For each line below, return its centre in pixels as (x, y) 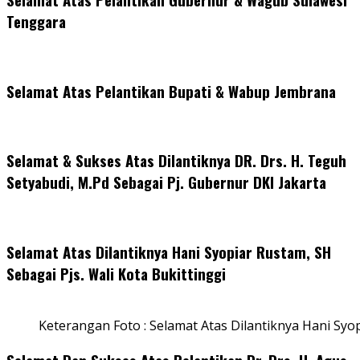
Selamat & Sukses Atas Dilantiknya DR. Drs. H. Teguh (176, 161)
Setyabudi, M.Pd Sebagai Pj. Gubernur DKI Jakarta (166, 182)
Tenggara (36, 22)
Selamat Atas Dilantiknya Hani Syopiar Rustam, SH (169, 252)
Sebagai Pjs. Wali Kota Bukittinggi (116, 273)
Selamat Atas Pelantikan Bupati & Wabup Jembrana (171, 91)
